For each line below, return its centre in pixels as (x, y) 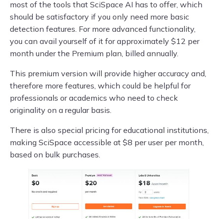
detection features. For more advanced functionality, (103, 29)
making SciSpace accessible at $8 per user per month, (107, 142)
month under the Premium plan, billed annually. (94, 53)
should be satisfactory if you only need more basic (99, 16)
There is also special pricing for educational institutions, (109, 130)
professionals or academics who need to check (94, 98)
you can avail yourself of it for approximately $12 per (105, 41)
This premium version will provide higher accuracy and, (108, 73)
